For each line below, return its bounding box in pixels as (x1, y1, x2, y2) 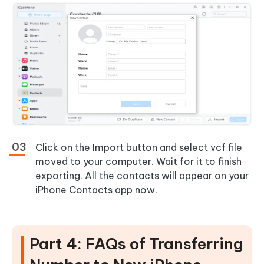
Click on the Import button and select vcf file (35, 141, 242, 154)
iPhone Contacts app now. (35, 184, 157, 196)
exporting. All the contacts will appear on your (35, 170, 249, 182)
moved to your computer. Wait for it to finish (35, 156, 242, 168)
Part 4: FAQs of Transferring (29, 234, 243, 254)
